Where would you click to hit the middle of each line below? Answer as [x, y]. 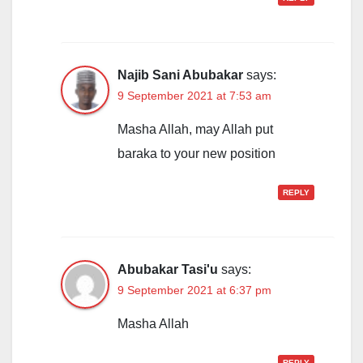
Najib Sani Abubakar [180, 75]
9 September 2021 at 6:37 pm [194, 290]
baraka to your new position [196, 154]
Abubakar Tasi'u [168, 270]
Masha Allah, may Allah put [195, 130]
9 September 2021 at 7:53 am [194, 96]
